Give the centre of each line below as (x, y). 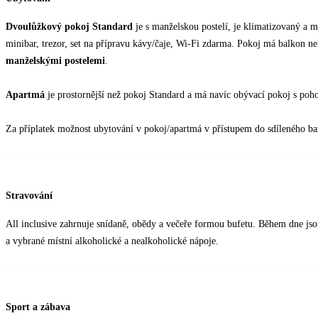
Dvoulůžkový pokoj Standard (69, 27)
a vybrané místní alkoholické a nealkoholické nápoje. (112, 241)
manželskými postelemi (55, 61)
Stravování (29, 195)
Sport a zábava (38, 307)
